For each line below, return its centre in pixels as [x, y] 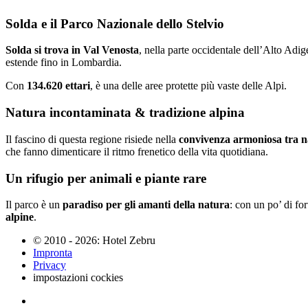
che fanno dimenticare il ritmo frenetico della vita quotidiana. [137, 151]
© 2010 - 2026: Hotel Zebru [94, 241]
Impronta [53, 253]
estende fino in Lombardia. [64, 63]
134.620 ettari [58, 86]
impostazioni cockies [78, 278]
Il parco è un [34, 205]
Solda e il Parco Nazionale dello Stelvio [115, 23]
